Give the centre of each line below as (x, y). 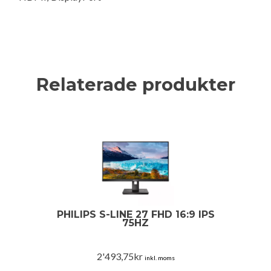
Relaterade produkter (135, 85)
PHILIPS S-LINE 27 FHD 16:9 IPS (135, 215)
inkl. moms (159, 258)
